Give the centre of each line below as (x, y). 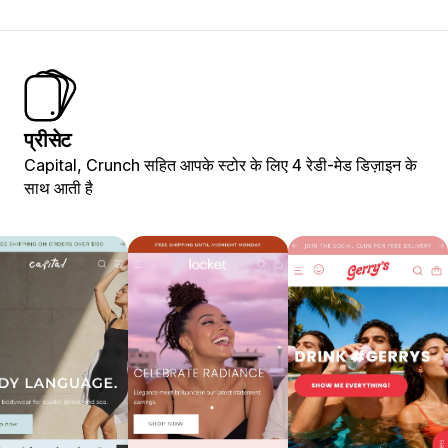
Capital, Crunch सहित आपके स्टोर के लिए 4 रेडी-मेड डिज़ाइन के (220, 164)
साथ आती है (58, 187)
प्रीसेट (48, 139)
